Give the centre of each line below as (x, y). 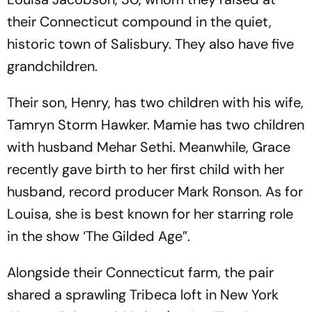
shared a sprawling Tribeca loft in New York (143, 295)
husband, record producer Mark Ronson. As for (155, 192)
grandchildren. (52, 66)
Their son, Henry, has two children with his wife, (155, 102)
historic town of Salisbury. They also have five (150, 44)
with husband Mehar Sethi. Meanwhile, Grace (149, 147)
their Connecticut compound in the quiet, (139, 22)
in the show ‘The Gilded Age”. (99, 236)
